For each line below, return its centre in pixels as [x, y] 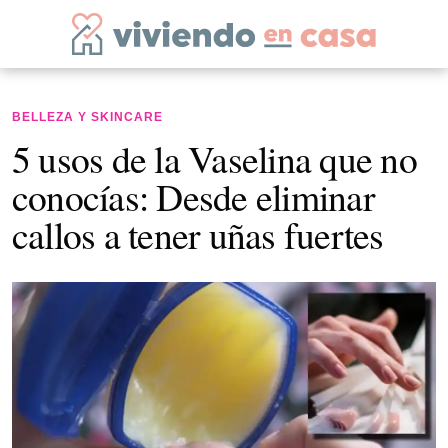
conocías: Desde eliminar [193, 196]
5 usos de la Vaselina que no [214, 158]
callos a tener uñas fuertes [198, 234]
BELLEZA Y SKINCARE [87, 117]
